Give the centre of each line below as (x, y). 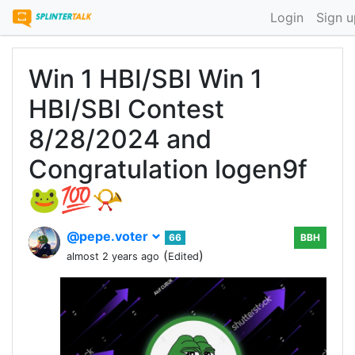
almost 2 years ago (113, 256)
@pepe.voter (109, 236)
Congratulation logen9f (168, 169)
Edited (183, 256)
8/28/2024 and (120, 139)
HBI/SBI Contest (126, 109)
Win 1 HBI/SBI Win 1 (145, 79)
